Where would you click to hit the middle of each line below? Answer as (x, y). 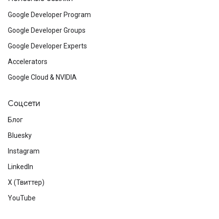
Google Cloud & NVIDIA (42, 77)
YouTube (22, 198)
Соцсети (24, 104)
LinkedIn (21, 167)
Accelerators (28, 62)
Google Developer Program (49, 15)
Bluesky (20, 135)
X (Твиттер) (26, 182)
